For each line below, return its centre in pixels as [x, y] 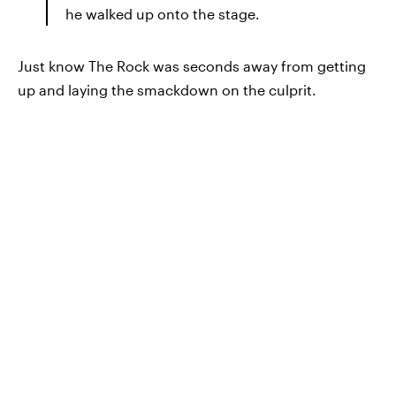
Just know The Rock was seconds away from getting [192, 66]
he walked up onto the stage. [163, 14]
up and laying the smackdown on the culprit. [167, 90]
